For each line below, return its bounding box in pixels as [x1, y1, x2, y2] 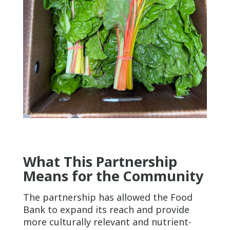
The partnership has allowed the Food [23, 191, 193, 204]
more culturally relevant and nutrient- [23, 216, 191, 228]
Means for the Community [23, 166, 203, 186]
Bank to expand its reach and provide [23, 203, 189, 216]
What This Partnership [23, 152, 177, 171]
